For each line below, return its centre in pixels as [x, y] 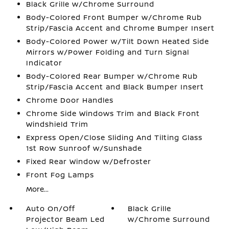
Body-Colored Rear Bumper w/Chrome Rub [112, 76]
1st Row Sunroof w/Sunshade [84, 148]
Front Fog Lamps [60, 174]
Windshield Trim [57, 124]
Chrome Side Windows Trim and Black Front [113, 113]
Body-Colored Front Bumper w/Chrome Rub [114, 17]
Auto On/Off [50, 208]
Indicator [44, 62]
